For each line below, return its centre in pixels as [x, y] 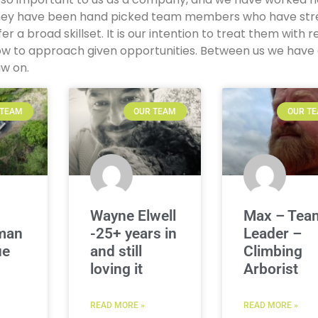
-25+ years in [133, 233]
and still [116, 251]
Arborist [270, 269]
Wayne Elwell [133, 215]
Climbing [273, 251]
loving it [116, 269]
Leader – [272, 233]
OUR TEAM [155, 112]
